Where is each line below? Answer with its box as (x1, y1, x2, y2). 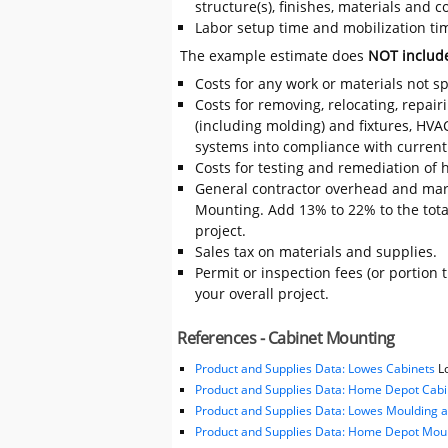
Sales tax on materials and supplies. (194, 242, 437, 262)
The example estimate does (180, 45, 369, 65)
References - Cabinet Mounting (177, 327, 395, 350)
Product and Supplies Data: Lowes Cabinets (194, 360, 435, 378)
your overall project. (194, 284, 329, 304)
